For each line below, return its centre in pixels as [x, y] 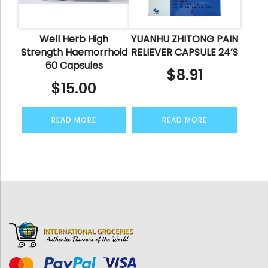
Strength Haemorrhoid [74, 52]
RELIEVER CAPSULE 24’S [185, 52]
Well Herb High [74, 39]
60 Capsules [74, 65]
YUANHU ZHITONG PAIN [185, 39]
